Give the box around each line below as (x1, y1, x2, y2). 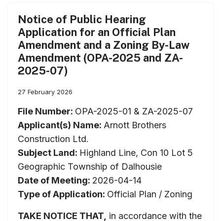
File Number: (18, 106, 75, 116)
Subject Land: (18, 147, 79, 158)
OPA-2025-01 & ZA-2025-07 (75, 106, 193, 116)
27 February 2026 (18, 87, 73, 96)
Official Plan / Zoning (107, 188, 192, 199)
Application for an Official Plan (18, 25, 176, 38)
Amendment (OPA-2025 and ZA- (18, 51, 183, 64)
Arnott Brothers (104, 119, 166, 130)
